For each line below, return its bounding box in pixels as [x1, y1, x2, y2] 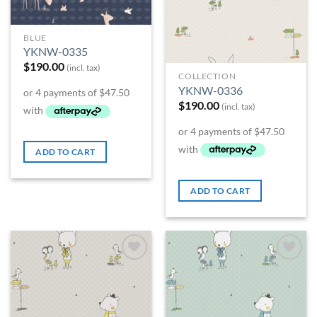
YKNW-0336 [178, 83, 243, 97]
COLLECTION [178, 71, 236, 81]
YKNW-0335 [23, 45, 88, 59]
